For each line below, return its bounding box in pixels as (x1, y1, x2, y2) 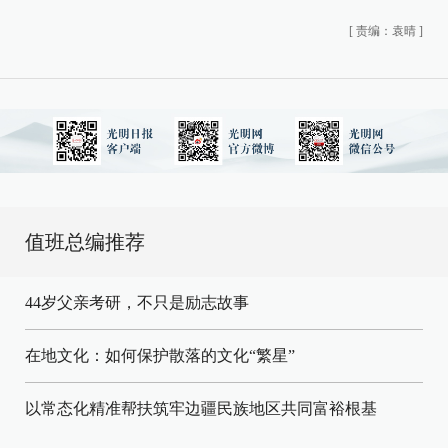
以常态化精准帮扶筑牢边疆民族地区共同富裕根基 (25, 400, 377, 417)
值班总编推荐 (25, 231, 145, 253)
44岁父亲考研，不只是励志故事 (25, 294, 249, 311)
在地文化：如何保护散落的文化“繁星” (25, 347, 295, 364)
